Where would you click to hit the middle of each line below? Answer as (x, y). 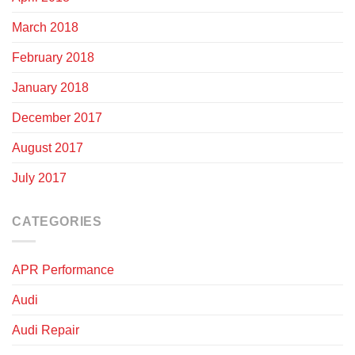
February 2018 (53, 58)
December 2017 (57, 118)
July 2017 (39, 178)
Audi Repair (46, 330)
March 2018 (45, 28)
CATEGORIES (57, 222)
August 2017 (48, 148)
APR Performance (63, 269)
